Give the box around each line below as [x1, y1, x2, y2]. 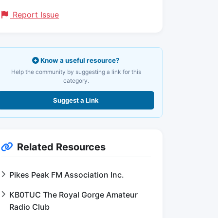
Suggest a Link [53, 96, 99, 104]
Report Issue [10, 10, 59, 19]
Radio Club [9, 202, 50, 212]
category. [63, 77, 89, 84]
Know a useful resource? [39, 56, 120, 64]
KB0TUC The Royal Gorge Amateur [9, 190, 138, 200]
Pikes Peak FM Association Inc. [9, 170, 124, 180]
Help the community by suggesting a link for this [11, 68, 141, 75]
